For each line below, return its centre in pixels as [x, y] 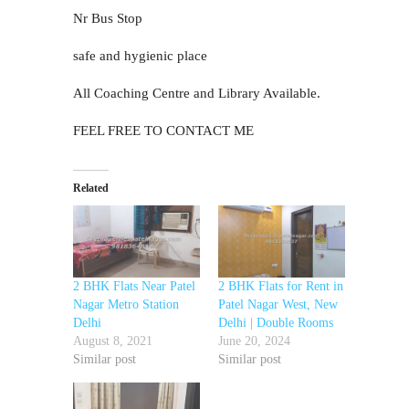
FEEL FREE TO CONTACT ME [163, 131]
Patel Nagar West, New [278, 305]
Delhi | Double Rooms [276, 323]
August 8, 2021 [113, 341]
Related [91, 188]
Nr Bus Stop [108, 18]
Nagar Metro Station [126, 305]
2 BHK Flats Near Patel [134, 287]
